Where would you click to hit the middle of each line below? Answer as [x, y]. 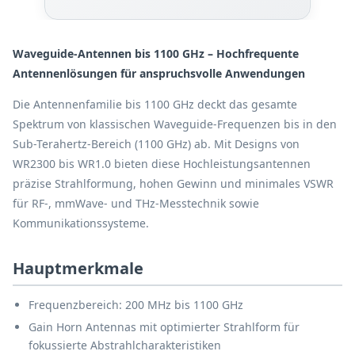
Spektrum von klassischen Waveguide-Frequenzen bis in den [175, 124]
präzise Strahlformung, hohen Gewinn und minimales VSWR [173, 184]
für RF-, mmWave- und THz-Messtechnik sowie [136, 204]
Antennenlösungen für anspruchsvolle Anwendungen [159, 74]
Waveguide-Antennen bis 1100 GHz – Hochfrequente [156, 54]
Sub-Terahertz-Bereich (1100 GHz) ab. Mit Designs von [156, 144]
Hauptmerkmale [78, 269]
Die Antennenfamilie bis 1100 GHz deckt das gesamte [155, 105]
